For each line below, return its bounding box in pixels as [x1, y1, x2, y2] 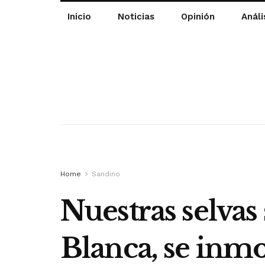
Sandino [92, 169, 120, 178]
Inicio [67, 11, 91, 22]
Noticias [117, 11, 154, 22]
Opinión [180, 11, 215, 22]
